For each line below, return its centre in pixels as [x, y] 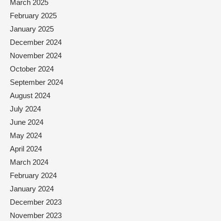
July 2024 [25, 109]
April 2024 [26, 148]
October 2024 [32, 69]
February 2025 [33, 15]
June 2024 [27, 122]
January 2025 [32, 29]
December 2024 [36, 42]
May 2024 [26, 135]
